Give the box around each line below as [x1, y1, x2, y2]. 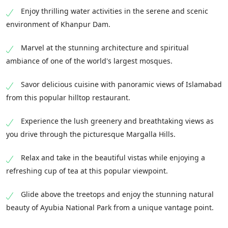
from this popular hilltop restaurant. [6, 93, 130, 103]
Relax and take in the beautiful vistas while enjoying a [21, 153, 205, 163]
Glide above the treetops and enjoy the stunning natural [21, 189, 214, 199]
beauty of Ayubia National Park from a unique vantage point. [6, 203, 214, 213]
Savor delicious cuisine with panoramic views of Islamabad [21, 79, 222, 90]
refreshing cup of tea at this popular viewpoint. [6, 166, 168, 176]
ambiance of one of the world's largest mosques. [6, 56, 173, 66]
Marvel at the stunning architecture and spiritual [21, 43, 189, 53]
